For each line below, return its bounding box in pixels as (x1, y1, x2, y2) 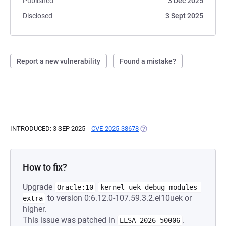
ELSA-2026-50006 (120, 216, 180, 224)
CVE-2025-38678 (91, 125, 139, 132)
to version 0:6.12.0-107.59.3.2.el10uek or (45, 193, 192, 203)
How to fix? (23, 162, 67, 173)
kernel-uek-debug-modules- (100, 183, 201, 191)
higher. (23, 204, 46, 214)
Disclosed (23, 12, 52, 20)
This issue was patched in (23, 215, 117, 225)
